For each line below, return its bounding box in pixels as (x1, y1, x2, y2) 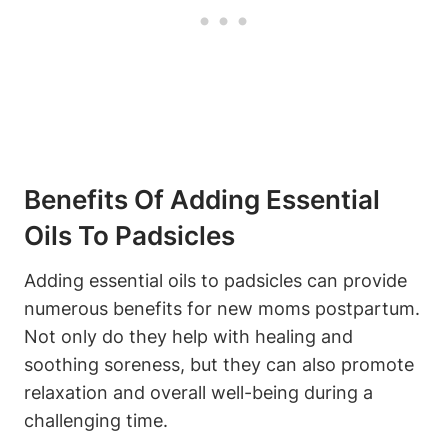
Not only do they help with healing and (24, 326, 353, 348)
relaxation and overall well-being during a (24, 382, 373, 404)
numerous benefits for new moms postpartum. (24, 298, 420, 320)
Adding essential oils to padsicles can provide (24, 270, 407, 292)
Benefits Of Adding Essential (24, 184, 380, 216)
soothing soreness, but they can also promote (24, 354, 414, 376)
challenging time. (24, 410, 168, 432)
